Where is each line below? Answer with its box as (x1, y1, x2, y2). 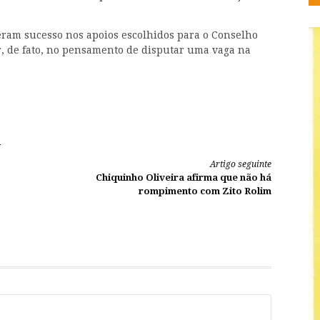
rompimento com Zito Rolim (139, 186, 271, 197)
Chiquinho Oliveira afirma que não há (96, 172, 271, 184)
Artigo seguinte (210, 159, 271, 170)
